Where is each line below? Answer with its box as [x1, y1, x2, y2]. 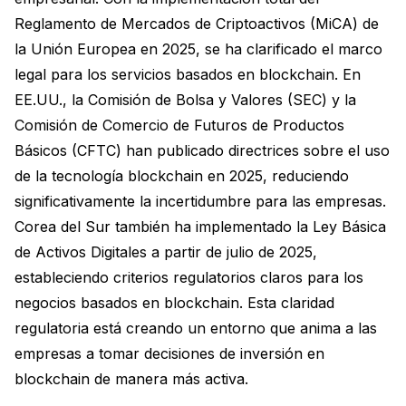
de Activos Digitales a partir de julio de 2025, [14, 243, 317, 261]
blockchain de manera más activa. [14, 370, 248, 388]
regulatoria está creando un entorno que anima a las [14, 319, 377, 337]
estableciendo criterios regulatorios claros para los [14, 268, 363, 286]
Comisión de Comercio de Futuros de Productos [14, 116, 344, 134]
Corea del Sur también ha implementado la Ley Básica [14, 217, 386, 236]
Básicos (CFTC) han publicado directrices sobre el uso [14, 141, 390, 159]
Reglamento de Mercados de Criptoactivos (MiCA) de [14, 14, 379, 33]
